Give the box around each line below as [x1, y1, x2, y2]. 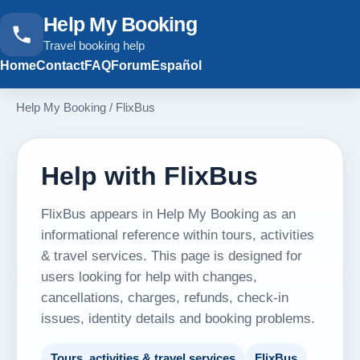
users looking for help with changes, [41, 268, 257, 284]
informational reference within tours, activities [41, 227, 314, 243]
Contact [36, 59, 84, 72]
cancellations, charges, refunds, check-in [41, 289, 288, 305]
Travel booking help [43, 38, 145, 52]
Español [151, 59, 202, 72]
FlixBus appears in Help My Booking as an [41, 206, 296, 222]
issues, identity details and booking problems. [41, 310, 315, 326]
